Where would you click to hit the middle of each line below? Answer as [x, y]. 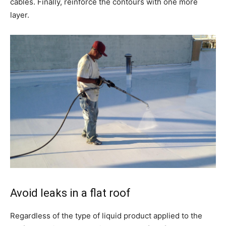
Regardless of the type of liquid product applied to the [106, 215]
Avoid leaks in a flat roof [70, 193]
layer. [20, 15]
